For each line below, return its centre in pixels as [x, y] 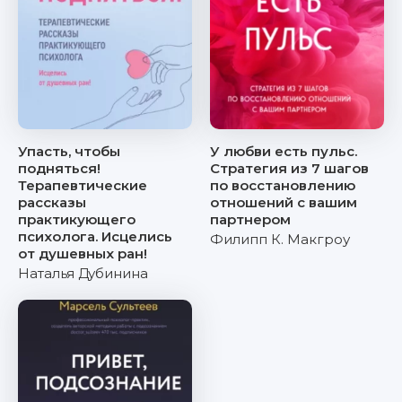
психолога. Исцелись [95, 236]
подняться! [59, 168]
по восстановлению [283, 185]
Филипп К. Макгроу [280, 239]
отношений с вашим [284, 202]
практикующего [77, 219]
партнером [250, 219]
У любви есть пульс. [284, 151]
